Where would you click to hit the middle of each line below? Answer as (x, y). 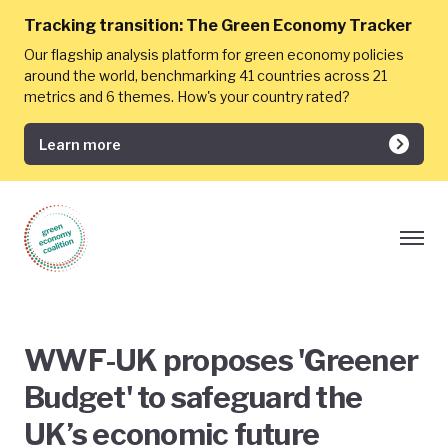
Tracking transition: (103, 25)
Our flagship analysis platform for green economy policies (214, 54)
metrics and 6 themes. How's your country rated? (187, 96)
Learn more (80, 144)
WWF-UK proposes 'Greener (221, 360)
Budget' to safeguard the (193, 397)
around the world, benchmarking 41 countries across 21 (205, 75)
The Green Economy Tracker (299, 25)
